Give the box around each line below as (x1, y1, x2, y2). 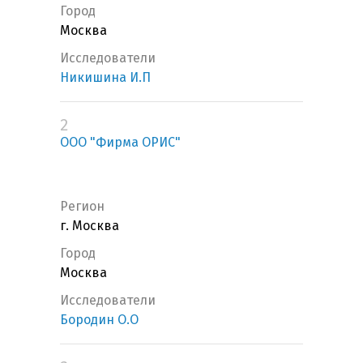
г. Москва (60, 218, 119, 234)
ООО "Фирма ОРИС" (60, 135, 181, 151)
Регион (60, 199, 105, 215)
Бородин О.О (60, 312, 139, 328)
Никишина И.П (60, 70, 151, 86)
